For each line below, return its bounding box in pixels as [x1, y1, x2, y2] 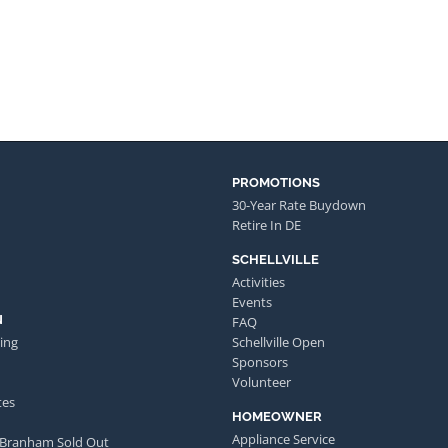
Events [232, 292, 272, 311]
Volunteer [232, 372, 291, 391]
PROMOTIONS [232, 174, 320, 190]
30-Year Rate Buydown [232, 195, 366, 214]
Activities [232, 272, 285, 291]
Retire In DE [232, 215, 301, 234]
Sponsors [232, 352, 288, 371]
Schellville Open [232, 332, 325, 351]
